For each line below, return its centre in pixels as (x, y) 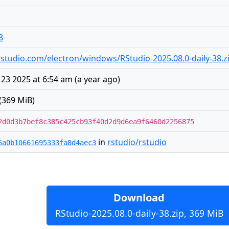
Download (139, 198)
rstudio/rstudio (137, 142)
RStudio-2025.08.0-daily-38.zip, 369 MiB (139, 213)
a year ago (97, 79)
